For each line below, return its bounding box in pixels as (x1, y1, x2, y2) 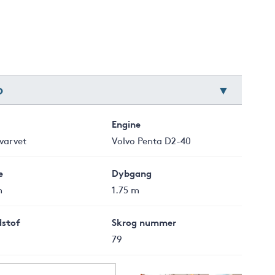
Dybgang (112, 166, 152, 179)
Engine (112, 117, 141, 130)
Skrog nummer (112, 215, 177, 228)
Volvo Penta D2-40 (112, 134, 192, 147)
